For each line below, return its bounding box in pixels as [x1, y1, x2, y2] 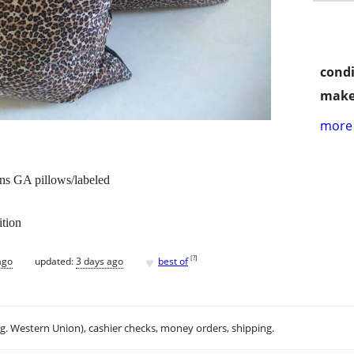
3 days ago [76, 254, 123, 268]
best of [158, 254, 188, 268]
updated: [35, 254, 76, 268]
